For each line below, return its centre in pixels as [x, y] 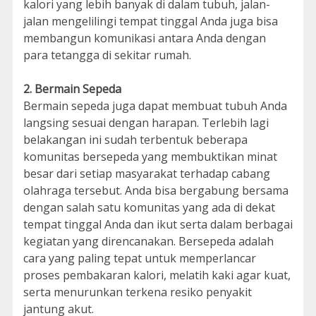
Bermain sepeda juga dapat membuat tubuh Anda [155, 106]
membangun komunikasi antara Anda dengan [144, 38]
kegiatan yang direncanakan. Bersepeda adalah [148, 241]
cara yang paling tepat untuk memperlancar [139, 258]
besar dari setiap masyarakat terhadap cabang [146, 174]
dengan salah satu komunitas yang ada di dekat [149, 207]
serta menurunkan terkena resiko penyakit [137, 292]
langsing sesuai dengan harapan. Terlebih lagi [146, 123]
